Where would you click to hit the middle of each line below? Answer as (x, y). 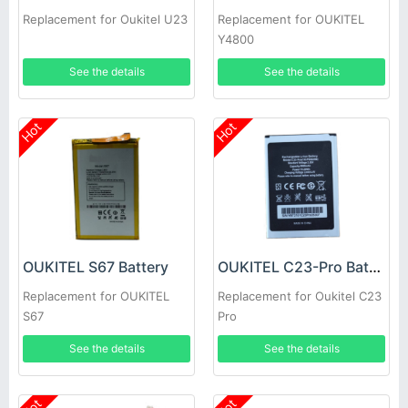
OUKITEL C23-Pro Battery (375, 267)
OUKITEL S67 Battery (96, 267)
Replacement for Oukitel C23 (300, 296)
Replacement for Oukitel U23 (105, 19)
